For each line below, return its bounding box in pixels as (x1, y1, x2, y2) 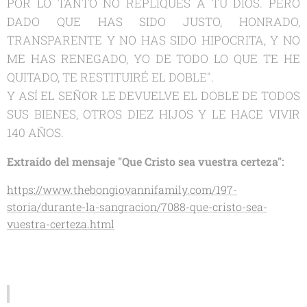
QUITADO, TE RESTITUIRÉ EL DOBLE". (7, 69, 214, 85)
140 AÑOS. (7, 124, 64, 140)
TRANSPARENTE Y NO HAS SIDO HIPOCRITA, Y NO (7, 32, 300, 48)
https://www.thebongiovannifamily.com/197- (7, 182, 237, 197)
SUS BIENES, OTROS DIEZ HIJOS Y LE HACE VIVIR (7, 106, 300, 122)
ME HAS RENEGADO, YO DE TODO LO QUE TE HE (7, 50, 300, 66)
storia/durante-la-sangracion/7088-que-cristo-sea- (7, 199, 267, 214)
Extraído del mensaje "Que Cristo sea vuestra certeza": (7, 153, 284, 169)
